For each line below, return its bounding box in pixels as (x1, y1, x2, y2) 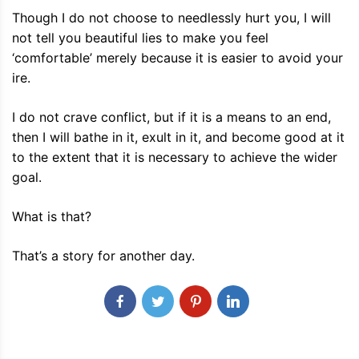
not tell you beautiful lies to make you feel (12, 30, 268, 46)
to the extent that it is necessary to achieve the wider (12, 149, 337, 166)
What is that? (12, 208, 91, 225)
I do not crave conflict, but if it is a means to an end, (12, 109, 331, 126)
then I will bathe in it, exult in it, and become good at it (12, 129, 345, 146)
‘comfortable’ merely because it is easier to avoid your (12, 50, 343, 67)
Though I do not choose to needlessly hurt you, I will (12, 10, 331, 26)
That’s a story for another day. (12, 248, 195, 264)
